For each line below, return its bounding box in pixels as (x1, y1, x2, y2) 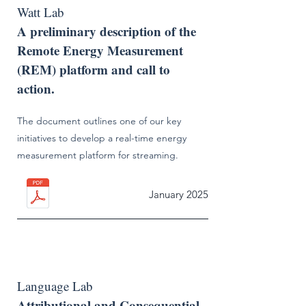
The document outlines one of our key (17, 115, 181, 127)
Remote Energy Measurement (17, 41, 183, 59)
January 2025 (149, 188, 208, 201)
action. (17, 79, 59, 98)
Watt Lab (17, 3, 64, 20)
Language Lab (17, 277, 93, 294)
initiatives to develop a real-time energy (17, 132, 186, 144)
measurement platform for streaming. (17, 149, 178, 161)
